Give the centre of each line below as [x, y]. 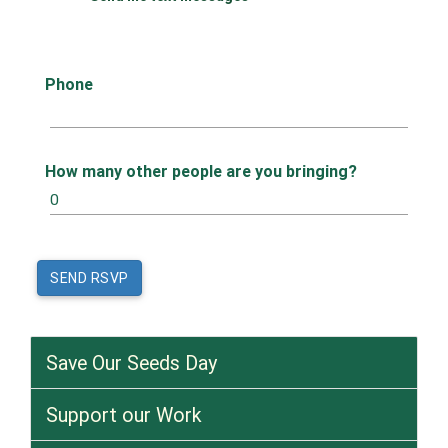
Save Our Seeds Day [131, 362]
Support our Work [123, 414]
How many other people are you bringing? [200, 171]
